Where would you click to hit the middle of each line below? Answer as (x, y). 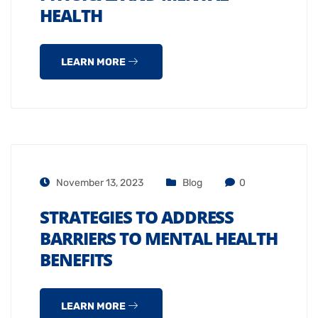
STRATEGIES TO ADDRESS (137, 217)
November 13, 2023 (99, 183)
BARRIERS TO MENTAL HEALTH (159, 238)
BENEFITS (76, 259)
